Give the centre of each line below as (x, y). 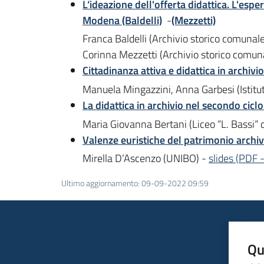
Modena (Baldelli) (122, 20)
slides (221, 159)
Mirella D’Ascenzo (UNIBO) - (146, 159)
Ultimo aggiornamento (100, 184)
